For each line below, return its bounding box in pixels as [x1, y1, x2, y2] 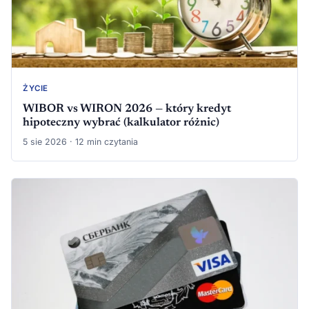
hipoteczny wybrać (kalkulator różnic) [23, 117, 219, 128]
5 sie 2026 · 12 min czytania [23, 136, 138, 147]
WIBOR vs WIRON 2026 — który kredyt [23, 103, 231, 114]
